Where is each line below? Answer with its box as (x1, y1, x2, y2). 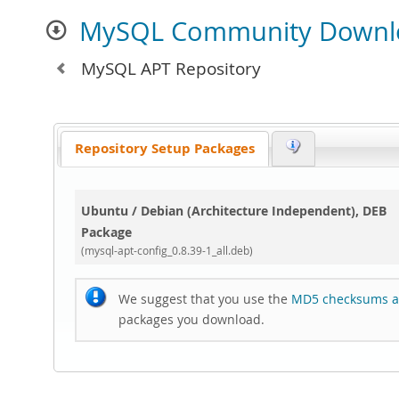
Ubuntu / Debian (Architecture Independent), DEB (81, 202, 387, 221)
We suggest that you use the (118, 290, 292, 308)
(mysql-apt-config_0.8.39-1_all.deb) (81, 244, 254, 258)
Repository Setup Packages (75, 138, 256, 158)
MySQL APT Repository (77, 57, 261, 80)
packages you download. (118, 311, 265, 329)
